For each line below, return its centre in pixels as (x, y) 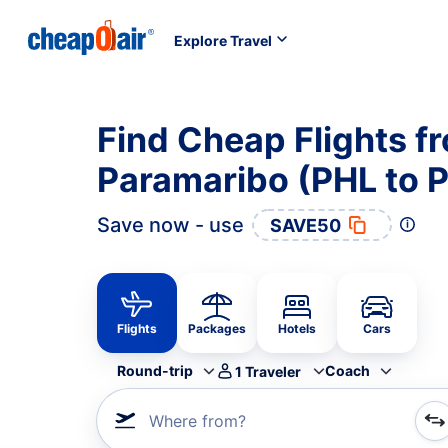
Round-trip (155, 370)
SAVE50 (305, 225)
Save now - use (170, 225)
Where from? (197, 421)
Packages (217, 328)
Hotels (297, 328)
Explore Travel (223, 40)
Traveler (273, 371)
